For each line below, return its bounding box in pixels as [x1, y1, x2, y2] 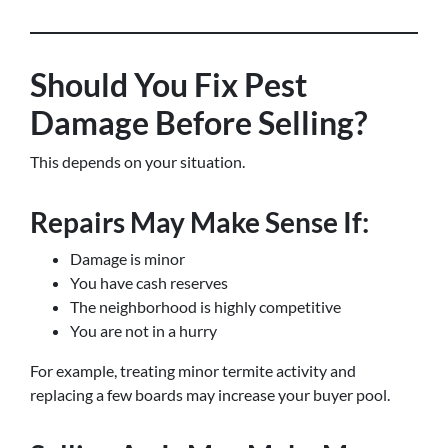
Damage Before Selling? [30, 103, 367, 142]
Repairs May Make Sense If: [30, 205, 369, 239]
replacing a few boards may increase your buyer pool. [30, 385, 390, 404]
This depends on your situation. [30, 152, 245, 171]
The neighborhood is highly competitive [70, 297, 341, 316]
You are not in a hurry [70, 321, 217, 340]
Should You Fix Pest [30, 65, 307, 104]
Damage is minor [70, 249, 185, 268]
